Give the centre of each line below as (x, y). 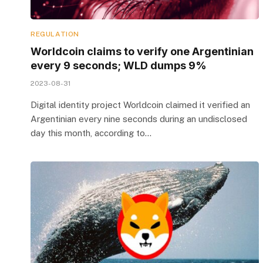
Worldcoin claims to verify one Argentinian (142, 51)
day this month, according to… (91, 133)
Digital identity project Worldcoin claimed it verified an (140, 104)
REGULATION (55, 34)
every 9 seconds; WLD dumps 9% (119, 65)
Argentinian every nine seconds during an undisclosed (139, 119)
